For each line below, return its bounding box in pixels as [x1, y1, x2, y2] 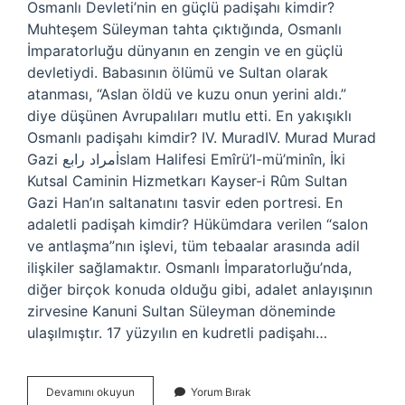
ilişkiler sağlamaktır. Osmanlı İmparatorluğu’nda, [27, 259, 352, 277]
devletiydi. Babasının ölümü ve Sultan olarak [27, 63, 328, 81]
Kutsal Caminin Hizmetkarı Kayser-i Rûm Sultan [27, 172, 347, 190]
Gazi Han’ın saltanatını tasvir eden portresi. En [27, 193, 343, 212]
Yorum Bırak [191, 385, 251, 399]
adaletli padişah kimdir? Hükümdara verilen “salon [27, 215, 368, 233]
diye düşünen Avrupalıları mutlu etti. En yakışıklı [27, 107, 352, 125]
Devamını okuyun [46, 385, 135, 399]
